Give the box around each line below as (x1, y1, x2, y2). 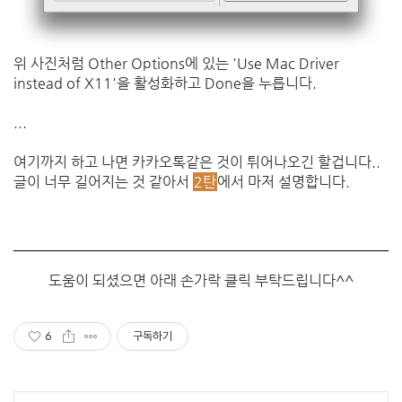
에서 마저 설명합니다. (217, 172, 350, 190)
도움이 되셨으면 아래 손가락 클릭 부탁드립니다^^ (48, 271, 354, 289)
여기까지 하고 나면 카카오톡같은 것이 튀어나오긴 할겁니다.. (13, 153, 380, 170)
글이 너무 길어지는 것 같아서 (13, 172, 193, 190)
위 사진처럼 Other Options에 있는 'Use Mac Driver (13, 54, 339, 72)
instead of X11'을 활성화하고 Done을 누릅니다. (13, 74, 317, 92)
